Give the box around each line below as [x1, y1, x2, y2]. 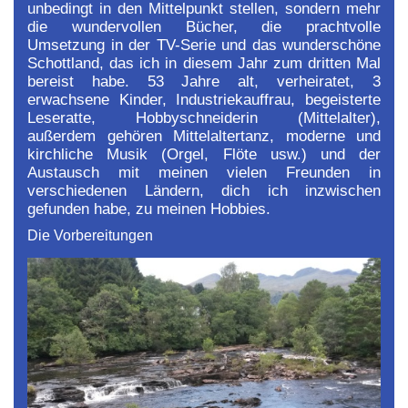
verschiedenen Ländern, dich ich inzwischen [27, 182, 381, 200]
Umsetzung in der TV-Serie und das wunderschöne [27, 36, 381, 55]
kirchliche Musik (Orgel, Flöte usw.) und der [27, 146, 381, 164]
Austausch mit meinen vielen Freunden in [27, 164, 381, 182]
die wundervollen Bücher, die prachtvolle [27, 18, 381, 36]
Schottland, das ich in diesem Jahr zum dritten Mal [27, 55, 381, 73]
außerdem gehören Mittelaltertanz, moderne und [27, 127, 381, 146]
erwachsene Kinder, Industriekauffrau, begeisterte [27, 91, 381, 109]
